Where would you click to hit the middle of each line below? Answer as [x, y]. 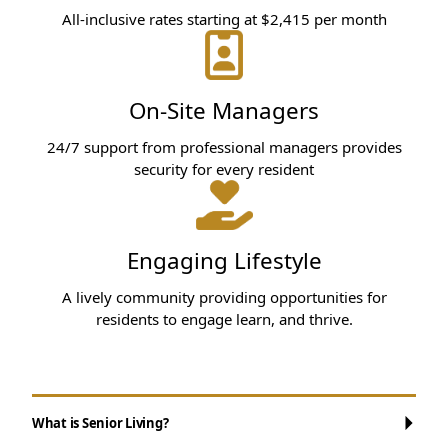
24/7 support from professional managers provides [224, 146]
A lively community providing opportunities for [224, 296]
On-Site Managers [224, 110]
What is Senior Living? [100, 422]
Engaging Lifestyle [224, 260]
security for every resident [224, 168]
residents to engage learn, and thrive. [224, 318]
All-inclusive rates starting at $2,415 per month [224, 18]
